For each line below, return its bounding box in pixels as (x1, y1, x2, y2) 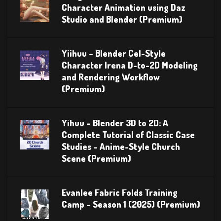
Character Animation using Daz (62, 1, 185, 13)
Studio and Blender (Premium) (62, 13, 183, 25)
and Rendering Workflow (62, 71, 160, 82)
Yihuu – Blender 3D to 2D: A (62, 117, 168, 128)
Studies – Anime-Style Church (62, 141, 180, 152)
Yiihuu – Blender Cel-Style (62, 47, 166, 59)
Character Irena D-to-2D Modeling (62, 59, 198, 71)
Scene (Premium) (62, 152, 131, 164)
